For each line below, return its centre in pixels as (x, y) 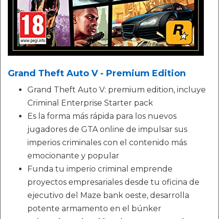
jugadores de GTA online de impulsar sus (107, 129)
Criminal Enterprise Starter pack (90, 103)
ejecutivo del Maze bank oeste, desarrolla (108, 195)
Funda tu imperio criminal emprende (100, 169)
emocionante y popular (73, 155)
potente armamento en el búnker (94, 208)
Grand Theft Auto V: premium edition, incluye (117, 89)
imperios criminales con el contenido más (107, 142)
